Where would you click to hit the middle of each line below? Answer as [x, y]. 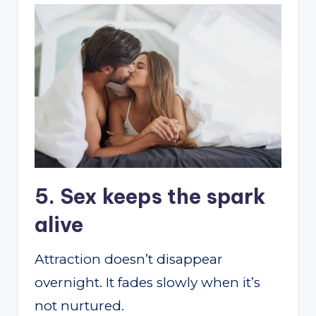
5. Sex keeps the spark [150, 196]
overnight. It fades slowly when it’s [147, 282]
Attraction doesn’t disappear [129, 259]
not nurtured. [79, 305]
